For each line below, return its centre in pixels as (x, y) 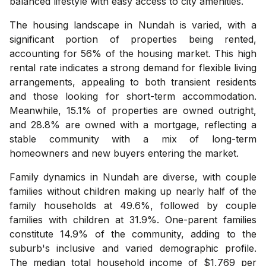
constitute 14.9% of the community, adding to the (133, 234)
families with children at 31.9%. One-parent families (133, 219)
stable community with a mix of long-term (133, 139)
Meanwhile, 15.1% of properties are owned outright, (133, 110)
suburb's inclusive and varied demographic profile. (133, 248)
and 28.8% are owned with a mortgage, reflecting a (133, 124)
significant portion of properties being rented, (133, 39)
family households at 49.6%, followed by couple (133, 205)
